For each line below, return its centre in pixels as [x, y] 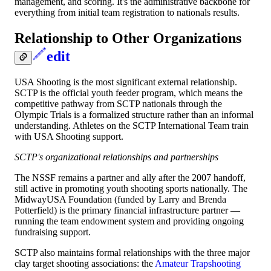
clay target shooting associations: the [85, 263]
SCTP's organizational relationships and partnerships [116, 157]
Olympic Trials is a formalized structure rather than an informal [134, 114]
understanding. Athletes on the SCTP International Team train [132, 125]
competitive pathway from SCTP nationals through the [118, 103]
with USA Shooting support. [69, 136]
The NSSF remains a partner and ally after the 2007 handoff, [130, 177]
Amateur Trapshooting [198, 263]
